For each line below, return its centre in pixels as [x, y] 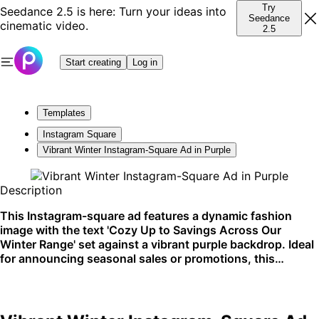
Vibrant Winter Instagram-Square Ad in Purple [137, 150]
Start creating [93, 62]
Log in [145, 62]
